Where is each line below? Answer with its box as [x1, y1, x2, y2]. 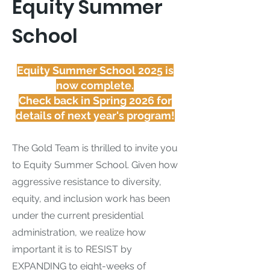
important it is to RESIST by [12, 243, 132, 255]
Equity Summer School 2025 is [16, 64, 174, 77]
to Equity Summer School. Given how [12, 159, 178, 171]
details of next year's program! [15, 109, 175, 122]
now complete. [56, 79, 134, 92]
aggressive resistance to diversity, [12, 176, 162, 187]
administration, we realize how [12, 227, 146, 238]
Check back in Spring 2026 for [18, 94, 172, 107]
